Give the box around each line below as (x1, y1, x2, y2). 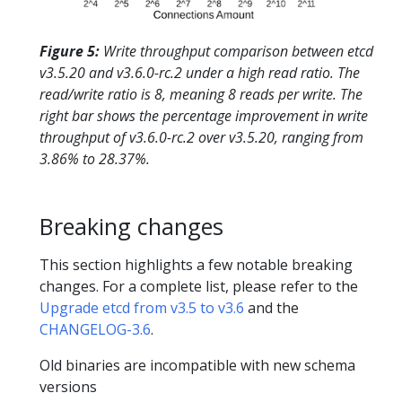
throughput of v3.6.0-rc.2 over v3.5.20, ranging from (39, 127, 363, 148)
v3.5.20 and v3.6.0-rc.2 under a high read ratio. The (39, 63, 360, 83)
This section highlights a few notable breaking (39, 255, 353, 275)
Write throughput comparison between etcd (100, 41, 373, 62)
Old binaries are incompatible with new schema (39, 355, 355, 376)
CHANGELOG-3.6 (39, 319, 151, 340)
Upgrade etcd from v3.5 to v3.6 (39, 298, 244, 319)
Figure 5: (39, 41, 100, 62)
